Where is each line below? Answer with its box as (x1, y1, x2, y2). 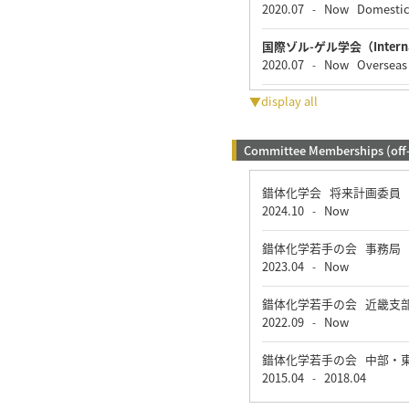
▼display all (248, 92, 318, 110)
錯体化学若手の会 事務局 (261, 239, 406, 257)
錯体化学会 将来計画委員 (261, 184, 406, 202)
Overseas (348, 56, 407, 74)
